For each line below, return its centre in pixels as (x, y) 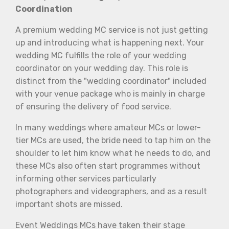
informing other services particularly (86, 178)
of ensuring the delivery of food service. (93, 106)
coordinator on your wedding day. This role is (102, 68)
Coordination (44, 9)
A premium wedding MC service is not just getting (112, 30)
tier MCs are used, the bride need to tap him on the (113, 140)
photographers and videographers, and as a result (111, 191)
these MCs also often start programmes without (108, 166)
